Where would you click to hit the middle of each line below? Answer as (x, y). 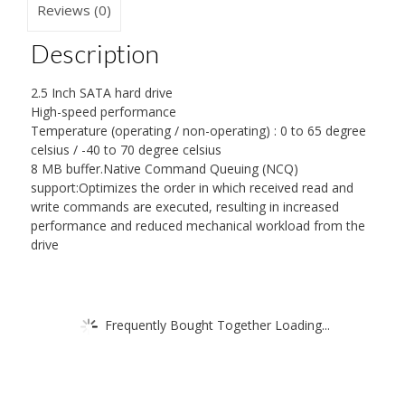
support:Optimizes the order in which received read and (192, 187)
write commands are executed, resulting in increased (184, 206)
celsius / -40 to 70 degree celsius (126, 149)
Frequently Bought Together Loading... (217, 325)
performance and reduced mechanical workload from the (198, 225)
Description (94, 54)
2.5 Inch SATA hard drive (101, 92)
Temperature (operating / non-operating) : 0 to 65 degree (198, 130)
